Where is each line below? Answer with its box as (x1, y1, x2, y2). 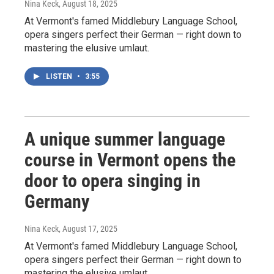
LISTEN (46, 72, 74, 81)
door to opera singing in (24, 169, 201, 191)
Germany (24, 190, 89, 212)
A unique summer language (24, 128, 225, 150)
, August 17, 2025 (59, 223, 117, 234)
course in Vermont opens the (24, 149, 235, 171)
